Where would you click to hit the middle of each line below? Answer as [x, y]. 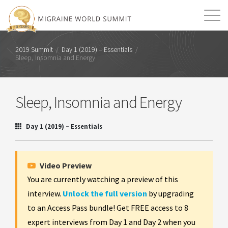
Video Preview [65, 165]
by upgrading [170, 193]
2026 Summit [189, 67]
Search [204, 42]
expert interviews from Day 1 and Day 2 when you [111, 222]
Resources [141, 42]
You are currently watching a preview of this [103, 179]
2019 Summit [34, 50]
